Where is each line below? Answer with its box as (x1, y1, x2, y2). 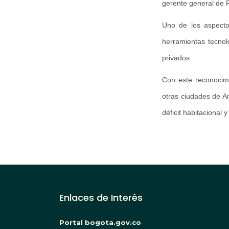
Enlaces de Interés (59, 191, 143, 204)
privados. (162, 53, 192, 62)
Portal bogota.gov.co (59, 218, 141, 227)
